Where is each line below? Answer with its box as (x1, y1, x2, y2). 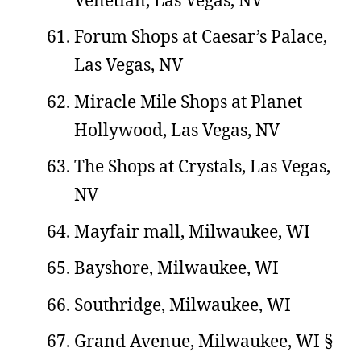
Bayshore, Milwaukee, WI (74, 256, 279, 279)
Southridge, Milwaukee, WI (74, 293, 291, 316)
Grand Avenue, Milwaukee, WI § (74, 330, 333, 352)
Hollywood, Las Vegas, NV (74, 118, 280, 141)
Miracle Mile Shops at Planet (74, 89, 302, 113)
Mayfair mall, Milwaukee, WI (74, 219, 310, 243)
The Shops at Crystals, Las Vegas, (74, 155, 330, 177)
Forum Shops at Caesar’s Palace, (74, 25, 327, 48)
